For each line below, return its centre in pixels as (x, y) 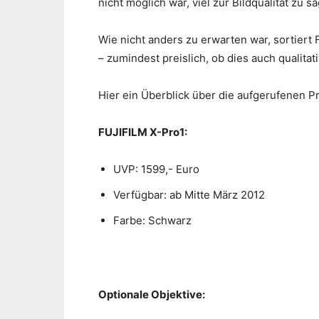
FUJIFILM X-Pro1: (143, 132)
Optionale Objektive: (152, 295)
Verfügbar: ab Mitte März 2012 (190, 195)
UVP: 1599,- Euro (158, 169)
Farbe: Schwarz (154, 221)
